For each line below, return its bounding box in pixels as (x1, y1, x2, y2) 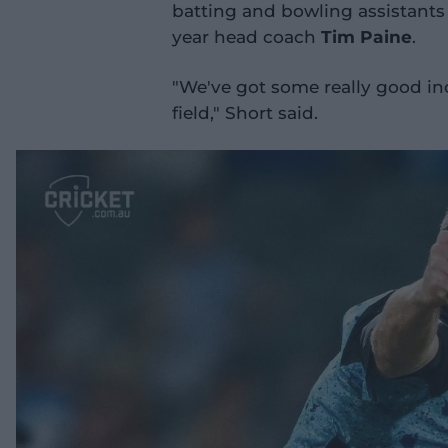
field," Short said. (172, 101, 318, 123)
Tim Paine (321, 25, 412, 47)
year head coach (172, 25, 321, 47)
